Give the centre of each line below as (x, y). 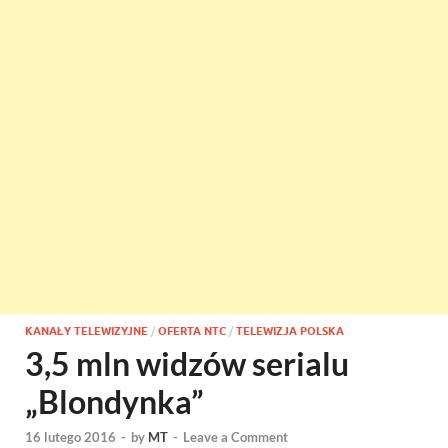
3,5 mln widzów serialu (187, 363)
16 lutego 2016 (70, 437)
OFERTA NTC (192, 331)
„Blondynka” (114, 401)
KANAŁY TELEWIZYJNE (86, 331)
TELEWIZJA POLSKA (290, 331)
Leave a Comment (235, 437)
